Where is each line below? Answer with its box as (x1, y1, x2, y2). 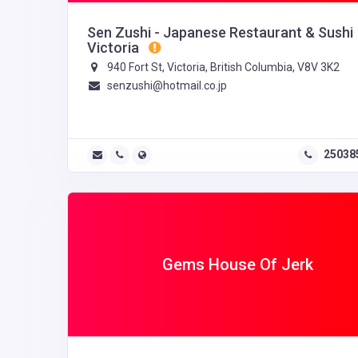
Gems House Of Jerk (161, 255, 313, 275)
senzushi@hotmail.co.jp (106, 79, 227, 93)
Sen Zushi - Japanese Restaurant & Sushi (87, 24, 353, 42)
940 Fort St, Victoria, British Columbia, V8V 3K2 (104, 61, 340, 74)
